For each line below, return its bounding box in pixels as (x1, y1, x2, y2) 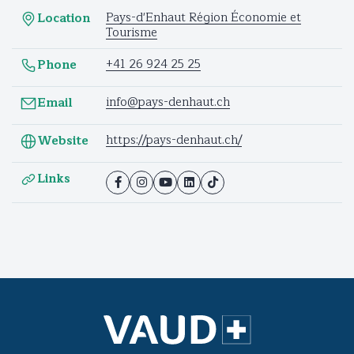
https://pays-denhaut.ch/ (106, 130, 242, 150)
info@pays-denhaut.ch (106, 92, 230, 112)
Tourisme (106, 22, 157, 43)
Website (37, 131, 88, 152)
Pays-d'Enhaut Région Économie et (106, 7, 301, 28)
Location (37, 9, 90, 29)
